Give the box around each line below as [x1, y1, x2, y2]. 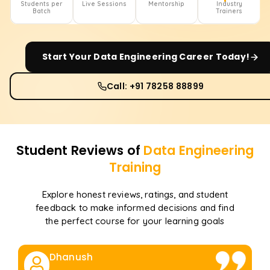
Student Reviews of [16, 142, 144, 160]
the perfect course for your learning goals [45, 215, 225, 227]
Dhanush [49, 251, 93, 264]
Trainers [216, 7, 243, 16]
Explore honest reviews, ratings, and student [42, 189, 228, 201]
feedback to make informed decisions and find [36, 202, 234, 214]
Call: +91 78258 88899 [106, 80, 204, 93]
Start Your [42, 51, 94, 63]
